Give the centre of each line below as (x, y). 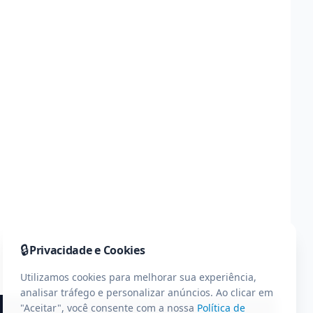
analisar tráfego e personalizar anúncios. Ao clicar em (147, 292)
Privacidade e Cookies (87, 250)
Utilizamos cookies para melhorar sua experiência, (138, 277)
